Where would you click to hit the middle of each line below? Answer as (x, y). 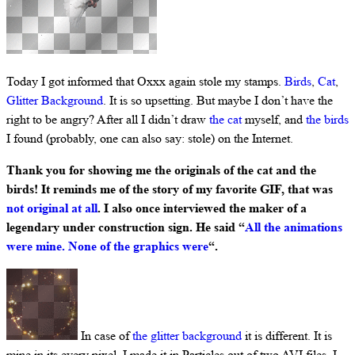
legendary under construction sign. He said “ (126, 227)
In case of (105, 335)
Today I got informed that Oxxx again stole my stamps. (145, 81)
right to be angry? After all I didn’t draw (108, 119)
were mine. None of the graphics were (107, 246)
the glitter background (187, 335)
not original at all (52, 208)
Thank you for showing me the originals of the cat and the (161, 170)
